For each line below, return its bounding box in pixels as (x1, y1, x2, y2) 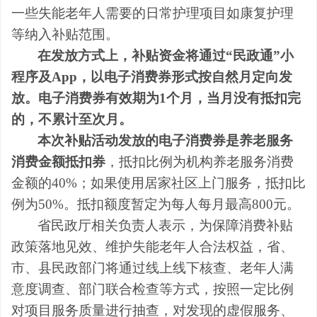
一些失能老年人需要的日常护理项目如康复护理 (11, 5, 294, 21)
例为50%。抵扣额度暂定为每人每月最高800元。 (11, 196, 300, 212)
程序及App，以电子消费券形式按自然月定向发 (11, 69, 292, 84)
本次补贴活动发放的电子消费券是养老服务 (38, 132, 294, 148)
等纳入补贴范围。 (11, 26, 119, 42)
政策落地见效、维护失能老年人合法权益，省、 (11, 238, 294, 254)
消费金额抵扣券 (11, 154, 105, 169)
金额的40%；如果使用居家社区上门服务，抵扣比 (11, 175, 306, 190)
